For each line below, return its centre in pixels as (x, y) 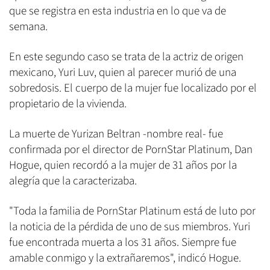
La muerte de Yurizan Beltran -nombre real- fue (116, 134)
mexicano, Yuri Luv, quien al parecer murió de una (123, 72)
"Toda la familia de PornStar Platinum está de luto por (132, 211)
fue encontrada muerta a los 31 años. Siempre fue (123, 242)
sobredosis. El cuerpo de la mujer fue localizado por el (133, 88)
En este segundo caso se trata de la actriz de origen (126, 57)
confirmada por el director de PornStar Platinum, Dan (131, 149)
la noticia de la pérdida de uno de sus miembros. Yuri (130, 227)
